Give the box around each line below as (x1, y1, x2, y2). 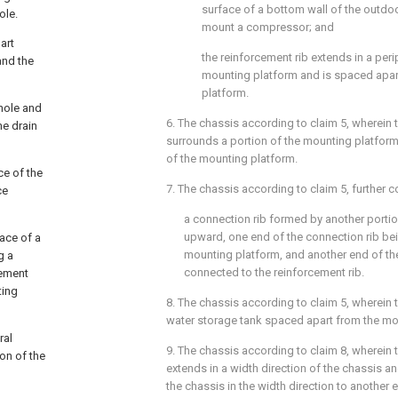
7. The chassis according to (166, 182, 310, 195)
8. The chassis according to (166, 296, 310, 309)
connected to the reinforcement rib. (184, 266, 364, 279)
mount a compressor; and (202, 20, 334, 34)
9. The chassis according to (166, 344, 310, 357)
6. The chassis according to (166, 116, 310, 130)
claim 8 (310, 344, 346, 357)
